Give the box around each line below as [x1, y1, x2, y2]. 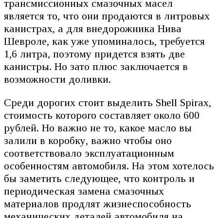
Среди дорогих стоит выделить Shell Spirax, [4, 96, 211, 109]
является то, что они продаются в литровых [4, 10, 210, 22]
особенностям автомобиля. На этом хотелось [4, 160, 214, 172]
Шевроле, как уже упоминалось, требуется [4, 35, 205, 48]
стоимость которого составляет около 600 [4, 109, 200, 122]
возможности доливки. [4, 73, 111, 86]
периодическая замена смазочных [4, 185, 164, 198]
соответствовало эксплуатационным [4, 147, 174, 160]
